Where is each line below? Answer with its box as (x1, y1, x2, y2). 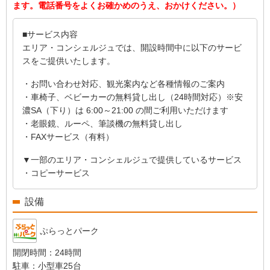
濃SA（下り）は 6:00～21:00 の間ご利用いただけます (22, 105, 228, 115)
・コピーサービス (22, 168, 90, 178)
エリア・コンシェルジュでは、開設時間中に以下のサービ (22, 43, 242, 52)
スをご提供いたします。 (22, 56, 115, 66)
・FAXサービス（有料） (22, 132, 114, 142)
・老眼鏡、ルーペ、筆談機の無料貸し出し (22, 119, 183, 128)
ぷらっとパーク (40, 226, 99, 236)
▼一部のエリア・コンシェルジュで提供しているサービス (22, 155, 242, 165)
